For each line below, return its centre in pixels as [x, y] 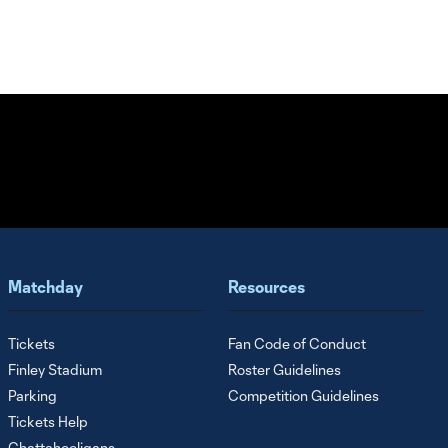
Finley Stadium [55, 370]
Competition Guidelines [303, 396]
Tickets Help [48, 422]
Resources [266, 287]
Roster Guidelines [284, 370]
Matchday [45, 287]
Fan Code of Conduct [297, 344]
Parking [32, 396]
